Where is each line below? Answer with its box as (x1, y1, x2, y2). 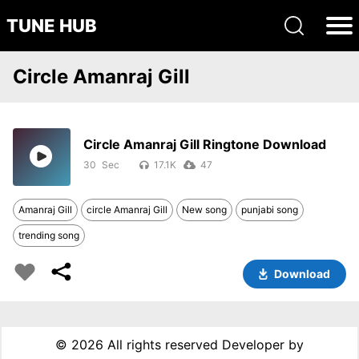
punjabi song (241, 204, 298, 216)
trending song (18, 229, 79, 241)
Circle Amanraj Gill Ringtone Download (83, 136, 326, 152)
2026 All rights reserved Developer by (71, 337, 304, 353)
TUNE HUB (6, 15, 97, 36)
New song (182, 204, 227, 216)
